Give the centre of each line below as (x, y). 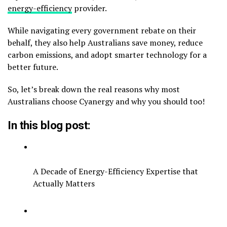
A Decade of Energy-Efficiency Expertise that (116, 171)
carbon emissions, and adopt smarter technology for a (107, 55)
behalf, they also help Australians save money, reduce (105, 43)
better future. (33, 67)
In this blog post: (49, 125)
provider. (89, 8)
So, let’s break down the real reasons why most (94, 89)
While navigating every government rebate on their (102, 30)
